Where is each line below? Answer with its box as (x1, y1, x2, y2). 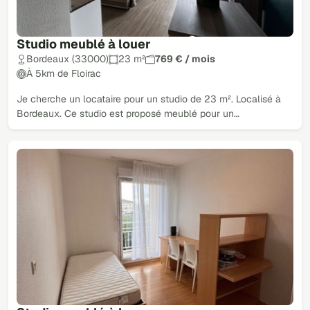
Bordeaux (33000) (26, 53, 109, 66)
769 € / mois (155, 53, 215, 66)
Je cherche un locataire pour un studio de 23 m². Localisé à (17, 93, 281, 106)
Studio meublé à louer (17, 36, 151, 53)
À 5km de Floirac (26, 67, 101, 80)
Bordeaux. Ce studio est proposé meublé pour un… (17, 107, 239, 120)
